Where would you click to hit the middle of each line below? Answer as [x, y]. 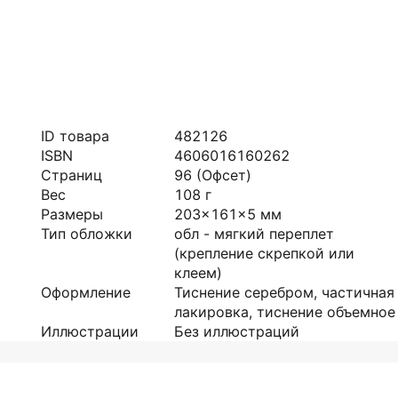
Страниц [72, 175]
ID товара [75, 136]
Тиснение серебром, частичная [284, 292]
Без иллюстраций [237, 331]
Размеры [72, 214]
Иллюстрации [90, 331]
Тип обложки [87, 234]
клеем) [198, 273]
